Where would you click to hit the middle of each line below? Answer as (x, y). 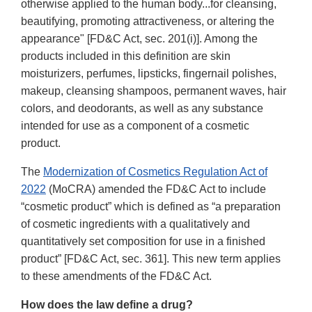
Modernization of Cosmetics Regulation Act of (155, 172)
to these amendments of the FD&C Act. (116, 276)
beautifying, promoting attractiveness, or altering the (148, 22)
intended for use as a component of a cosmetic (135, 126)
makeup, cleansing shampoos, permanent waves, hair (154, 91)
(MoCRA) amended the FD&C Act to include (156, 189)
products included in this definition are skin (126, 56)
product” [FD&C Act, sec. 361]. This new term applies (151, 259)
